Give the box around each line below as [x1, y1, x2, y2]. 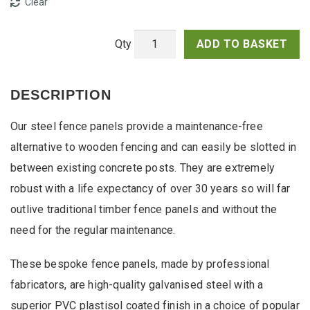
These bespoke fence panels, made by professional [10, 257, 270, 271]
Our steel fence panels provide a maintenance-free [10, 120, 263, 134]
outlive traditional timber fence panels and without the [10, 203, 277, 217]
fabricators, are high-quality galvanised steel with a [10, 278, 264, 292]
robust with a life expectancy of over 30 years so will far [10, 182, 291, 196]
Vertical [113, 57, 151, 71]
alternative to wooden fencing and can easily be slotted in [10, 140, 297, 154]
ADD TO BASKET [196, 37, 287, 51]
